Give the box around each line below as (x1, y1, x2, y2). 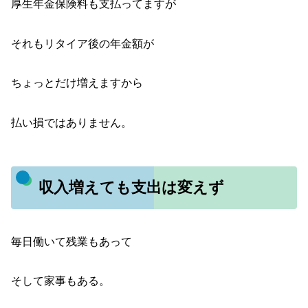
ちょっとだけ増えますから (11, 77, 143, 89)
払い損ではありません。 (11, 116, 132, 129)
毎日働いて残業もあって (11, 235, 132, 247)
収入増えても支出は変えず (38, 179, 224, 197)
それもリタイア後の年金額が (11, 37, 154, 49)
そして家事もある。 (11, 275, 110, 287)
